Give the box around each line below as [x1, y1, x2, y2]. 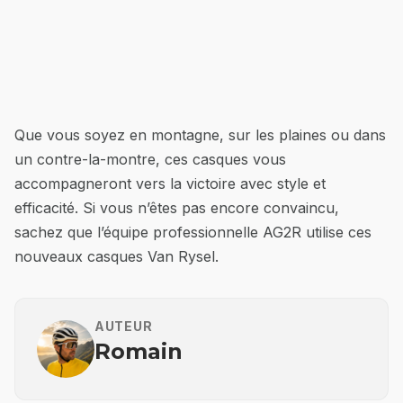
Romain [94, 338, 183, 364]
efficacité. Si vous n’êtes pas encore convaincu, [14, 199, 339, 217]
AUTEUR [94, 318, 153, 334]
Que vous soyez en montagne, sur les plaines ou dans [14, 126, 386, 144]
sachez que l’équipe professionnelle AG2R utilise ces [14, 223, 372, 241]
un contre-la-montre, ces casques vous [14, 150, 286, 168]
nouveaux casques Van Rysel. [14, 247, 219, 265]
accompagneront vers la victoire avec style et [14, 175, 326, 193]
